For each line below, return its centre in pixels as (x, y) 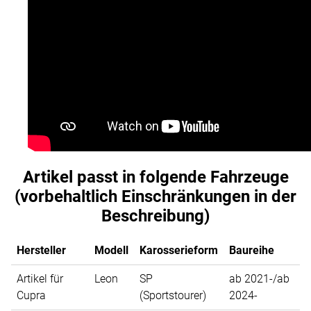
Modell (111, 251)
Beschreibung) (155, 216)
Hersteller (41, 251)
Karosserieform (179, 251)
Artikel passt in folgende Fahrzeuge (155, 177)
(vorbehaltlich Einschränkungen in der (155, 197)
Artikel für (40, 279)
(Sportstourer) (173, 296)
